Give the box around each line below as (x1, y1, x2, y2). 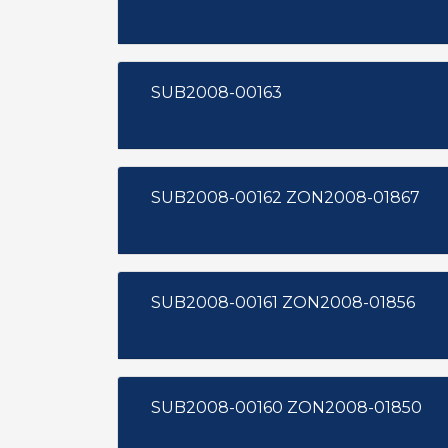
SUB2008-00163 (151, 83, 282, 102)
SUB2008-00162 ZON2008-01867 (286, 188, 420, 207)
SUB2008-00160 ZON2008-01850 (287, 398, 422, 417)
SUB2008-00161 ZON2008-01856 (282, 293, 415, 312)
